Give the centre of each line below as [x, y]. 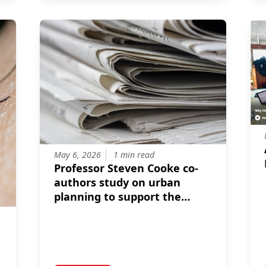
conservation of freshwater [126, 211]
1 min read [134, 155]
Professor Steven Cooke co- [126, 168]
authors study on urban [117, 183]
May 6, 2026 [77, 155]
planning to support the [117, 197]
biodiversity [85, 225]
